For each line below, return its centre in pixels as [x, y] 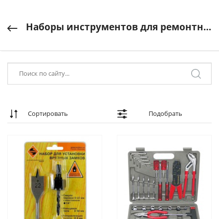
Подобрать [165, 113]
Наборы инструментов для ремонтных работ [115, 27]
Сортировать [48, 113]
